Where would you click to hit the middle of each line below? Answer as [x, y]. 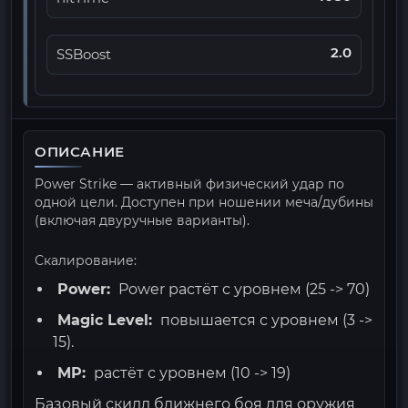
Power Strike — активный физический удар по [189, 184]
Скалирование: [86, 260]
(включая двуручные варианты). [142, 220]
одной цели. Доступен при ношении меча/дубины [204, 202]
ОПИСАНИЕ [80, 152]
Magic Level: [105, 320]
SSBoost [84, 55]
